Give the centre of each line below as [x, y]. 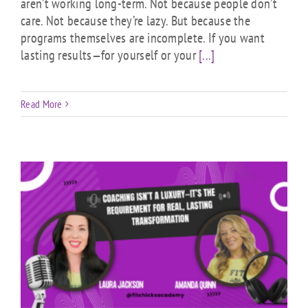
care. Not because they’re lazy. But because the [136, 20]
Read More [42, 103]
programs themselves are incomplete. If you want [143, 37]
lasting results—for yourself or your [110, 55]
